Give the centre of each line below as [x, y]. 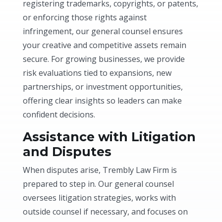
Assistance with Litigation [110, 137]
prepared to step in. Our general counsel [99, 184]
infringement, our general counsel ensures [103, 31]
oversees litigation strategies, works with [100, 197]
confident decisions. [59, 114]
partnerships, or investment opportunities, [103, 86]
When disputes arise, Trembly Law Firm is [100, 170]
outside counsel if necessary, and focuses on [106, 211]
